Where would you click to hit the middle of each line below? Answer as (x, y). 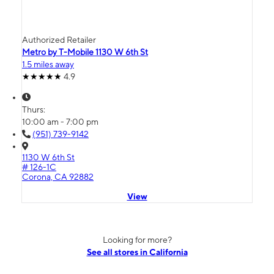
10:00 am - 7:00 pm (60, 122)
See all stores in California (137, 252)
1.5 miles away (48, 65)
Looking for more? (137, 240)
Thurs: (35, 110)
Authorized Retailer (59, 40)
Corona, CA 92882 (58, 177)
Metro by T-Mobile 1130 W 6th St (85, 52)
